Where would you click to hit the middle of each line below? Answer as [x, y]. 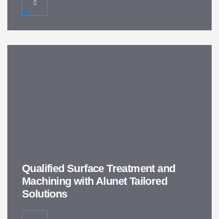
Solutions [45, 194]
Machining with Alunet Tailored [95, 181]
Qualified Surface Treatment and [99, 169]
